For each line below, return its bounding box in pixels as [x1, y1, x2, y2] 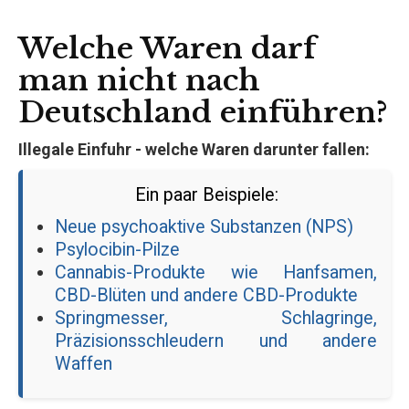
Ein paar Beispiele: [135, 184, 278, 205]
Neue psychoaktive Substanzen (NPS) [55, 215, 353, 237]
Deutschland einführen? [18, 93, 388, 131]
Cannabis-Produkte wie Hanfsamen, [55, 261, 377, 283]
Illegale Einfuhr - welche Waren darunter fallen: [18, 139, 370, 159]
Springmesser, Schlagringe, [55, 307, 377, 329]
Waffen [55, 352, 112, 374]
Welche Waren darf [18, 29, 316, 67]
